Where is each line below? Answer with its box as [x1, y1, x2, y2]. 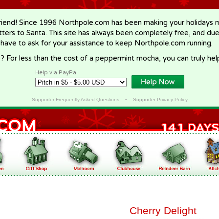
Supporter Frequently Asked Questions [31, 97, 119, 102]
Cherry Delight [130, 205, 197, 216]
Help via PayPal [35, 69, 78, 76]
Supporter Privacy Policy [132, 97, 188, 102]
